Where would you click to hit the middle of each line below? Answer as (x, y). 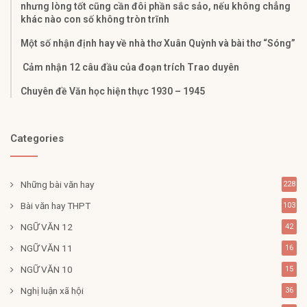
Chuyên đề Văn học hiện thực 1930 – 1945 (113, 91)
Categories (37, 138)
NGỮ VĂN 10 (47, 269)
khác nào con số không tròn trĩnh (95, 19)
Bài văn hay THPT (56, 205)
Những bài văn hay (57, 184)
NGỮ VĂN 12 (47, 226)
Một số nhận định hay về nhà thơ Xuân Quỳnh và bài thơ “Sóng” (158, 43)
